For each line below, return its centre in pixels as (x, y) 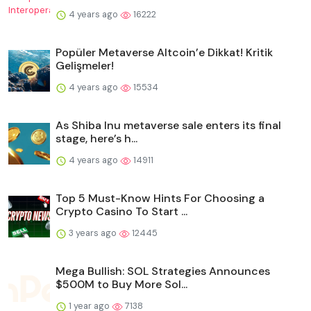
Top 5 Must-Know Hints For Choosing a (160, 198)
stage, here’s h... (96, 138)
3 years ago (93, 233)
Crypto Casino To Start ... (121, 211)
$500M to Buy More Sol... (121, 284)
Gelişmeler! (85, 65)
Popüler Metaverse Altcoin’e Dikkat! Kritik (164, 52)
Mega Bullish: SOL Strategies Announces (163, 271)
